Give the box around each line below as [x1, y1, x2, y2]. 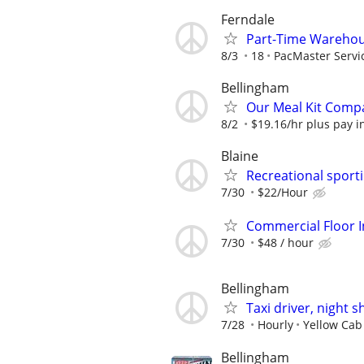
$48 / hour [258, 235, 314, 251]
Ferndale [221, 10, 275, 28]
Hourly [258, 317, 293, 333]
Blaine [221, 147, 258, 165]
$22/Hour [258, 184, 308, 200]
